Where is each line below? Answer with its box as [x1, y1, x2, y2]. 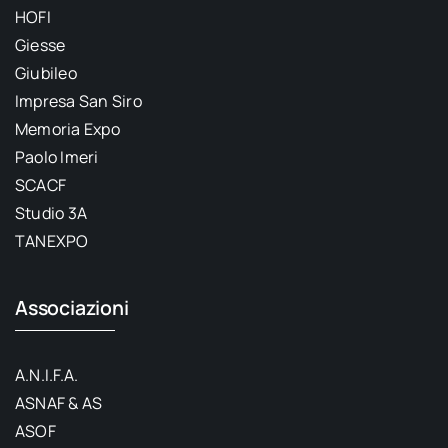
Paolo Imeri [14, 145, 99, 168]
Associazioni [14, 293, 129, 321]
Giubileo [14, 61, 77, 84]
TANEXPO [14, 229, 89, 252]
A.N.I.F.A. [14, 363, 79, 386]
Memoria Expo [14, 117, 120, 140]
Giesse [14, 33, 66, 56]
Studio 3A [14, 201, 88, 224]
